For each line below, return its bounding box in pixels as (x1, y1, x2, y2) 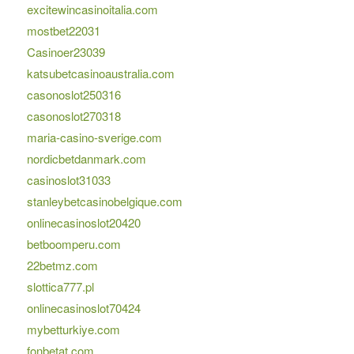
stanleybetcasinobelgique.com (26, 193, 183, 210)
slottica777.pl (26, 278, 94, 296)
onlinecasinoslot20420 (26, 214, 141, 232)
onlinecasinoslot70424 (26, 299, 141, 317)
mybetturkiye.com (26, 321, 120, 338)
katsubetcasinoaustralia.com (26, 65, 175, 82)
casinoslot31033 (26, 171, 111, 189)
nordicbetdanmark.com (26, 150, 146, 168)
